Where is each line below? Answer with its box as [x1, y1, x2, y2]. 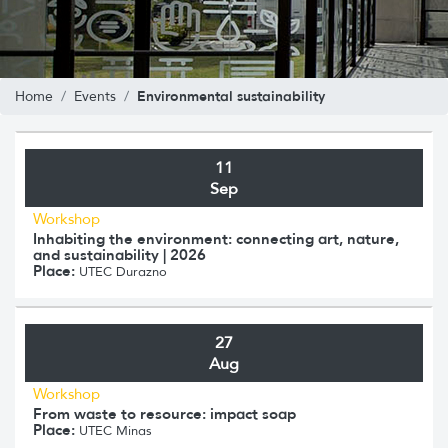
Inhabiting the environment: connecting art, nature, [33, 228, 399, 248]
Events [74, 87, 116, 105]
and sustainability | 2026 [33, 244, 206, 264]
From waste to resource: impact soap [33, 403, 296, 423]
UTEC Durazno [75, 262, 167, 280]
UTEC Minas [75, 421, 152, 439]
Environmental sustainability [137, 86, 325, 105]
